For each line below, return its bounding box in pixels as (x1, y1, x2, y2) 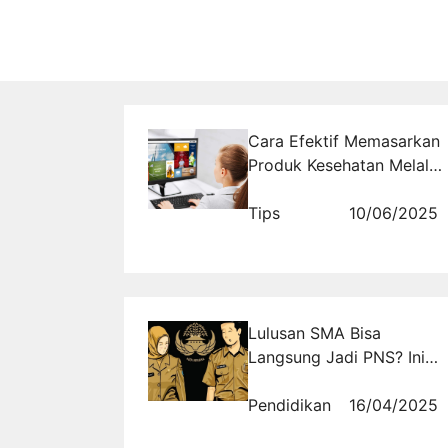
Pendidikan (248, 394, 331, 415)
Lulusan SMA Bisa (248, 322, 381, 343)
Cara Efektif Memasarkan (248, 130, 440, 151)
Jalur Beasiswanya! (248, 370, 391, 391)
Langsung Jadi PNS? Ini (248, 346, 425, 367)
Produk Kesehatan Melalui (248, 154, 442, 175)
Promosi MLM (248, 178, 352, 199)
